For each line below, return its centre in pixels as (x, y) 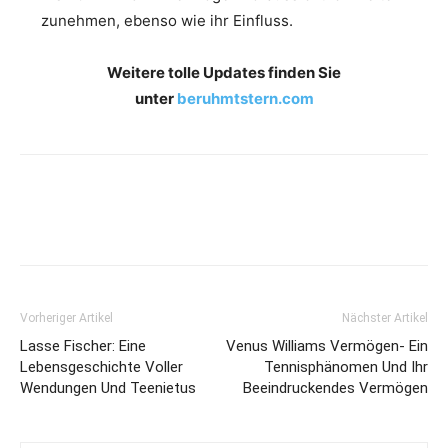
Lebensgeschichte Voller (101, 366)
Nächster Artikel (385, 317)
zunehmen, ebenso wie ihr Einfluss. (167, 20)
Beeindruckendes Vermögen (335, 387)
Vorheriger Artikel (66, 317)
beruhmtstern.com (245, 98)
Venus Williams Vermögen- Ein (327, 345)
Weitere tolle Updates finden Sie (224, 72)
